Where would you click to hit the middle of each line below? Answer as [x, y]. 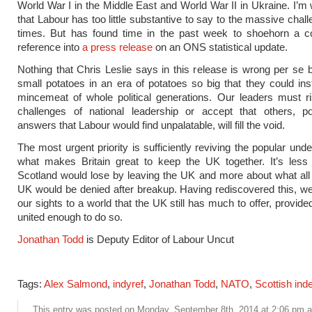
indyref [128, 284]
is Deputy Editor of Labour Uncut [159, 239]
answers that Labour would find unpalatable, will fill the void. [151, 125]
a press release [117, 47]
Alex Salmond [76, 284]
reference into [50, 47]
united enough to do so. [70, 217]
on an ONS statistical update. [220, 47]
